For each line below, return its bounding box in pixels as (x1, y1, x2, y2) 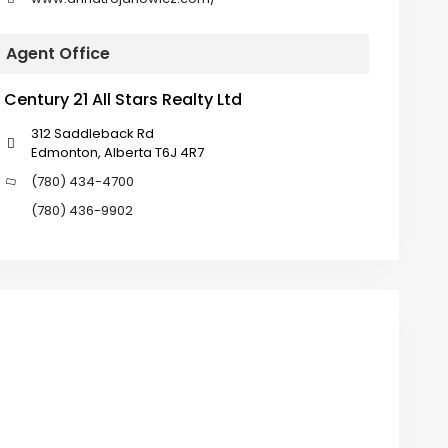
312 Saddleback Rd (30, 124, 154, 144)
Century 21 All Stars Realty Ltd (3, 88, 242, 112)
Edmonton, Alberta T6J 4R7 (30, 143, 204, 163)
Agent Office (5, 42, 110, 66)
